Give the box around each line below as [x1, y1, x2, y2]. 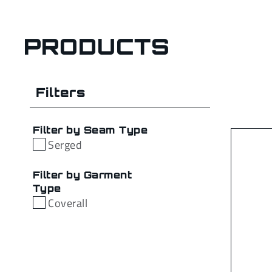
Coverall [48, 195, 88, 211]
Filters [36, 84, 86, 100]
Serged [48, 137, 83, 153]
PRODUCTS [24, 33, 170, 60]
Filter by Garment [33, 169, 132, 181]
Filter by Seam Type [33, 124, 148, 136]
